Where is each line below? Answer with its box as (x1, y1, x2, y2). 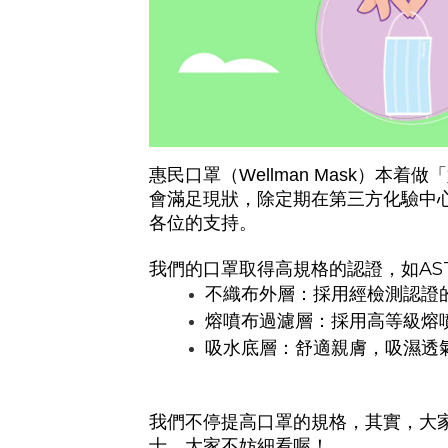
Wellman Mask (239, 164, 357, 185)
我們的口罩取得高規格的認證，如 (149, 258, 419, 279)
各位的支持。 (149, 211, 257, 234)
